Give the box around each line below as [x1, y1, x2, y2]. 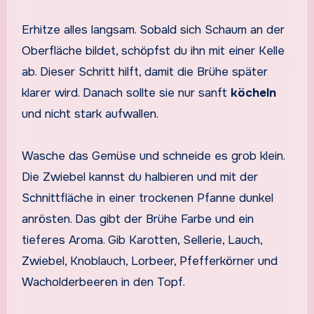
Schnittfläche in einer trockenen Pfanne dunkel [21, 190, 273, 205]
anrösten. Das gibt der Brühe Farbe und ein [21, 211, 254, 226]
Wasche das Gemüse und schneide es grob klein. [21, 148, 285, 163]
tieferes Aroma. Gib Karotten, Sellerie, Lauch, [21, 232, 262, 247]
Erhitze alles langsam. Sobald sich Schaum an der [21, 22, 285, 37]
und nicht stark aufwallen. [21, 106, 158, 121]
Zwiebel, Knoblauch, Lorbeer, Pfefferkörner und [21, 253, 278, 268]
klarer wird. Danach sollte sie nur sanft [21, 85, 231, 100]
